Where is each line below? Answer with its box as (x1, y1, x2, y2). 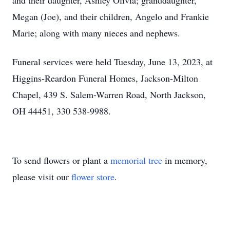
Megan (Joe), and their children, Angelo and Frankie (12, 10, 209, 23)
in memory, (162, 154, 207, 166)
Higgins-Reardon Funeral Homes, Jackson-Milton (12, 72, 198, 84)
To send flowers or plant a (12, 154, 110, 166)
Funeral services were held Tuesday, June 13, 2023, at (12, 55, 213, 68)
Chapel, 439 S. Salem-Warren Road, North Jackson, (12, 88, 206, 101)
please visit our (12, 170, 71, 183)
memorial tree (110, 154, 162, 166)
